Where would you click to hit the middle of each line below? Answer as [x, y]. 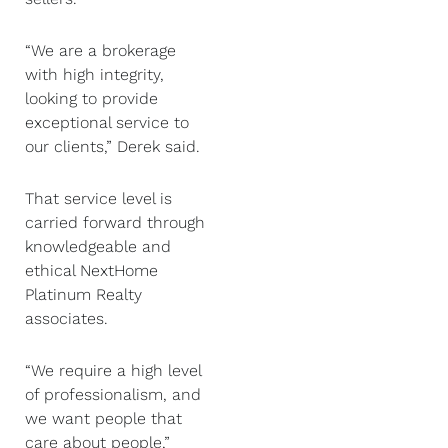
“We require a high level [113, 371]
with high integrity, [94, 75]
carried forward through [115, 223]
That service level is [98, 199]
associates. [69, 319]
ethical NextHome [91, 271]
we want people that [103, 419]
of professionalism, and [113, 395]
